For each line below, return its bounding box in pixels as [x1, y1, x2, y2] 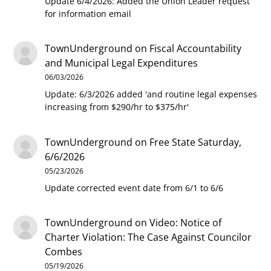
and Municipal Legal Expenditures [45, 56, 198, 70]
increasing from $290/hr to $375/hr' [45, 101, 189, 113]
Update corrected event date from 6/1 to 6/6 [45, 181, 224, 194]
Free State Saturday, [149, 135, 242, 149]
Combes [45, 245, 83, 259]
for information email [45, 7, 132, 19]
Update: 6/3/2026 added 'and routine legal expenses [45, 88, 258, 100]
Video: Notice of [149, 216, 222, 230]
